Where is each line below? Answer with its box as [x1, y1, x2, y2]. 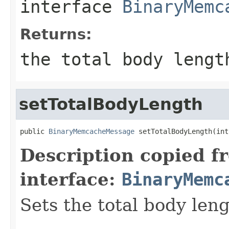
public [20, 127, 49, 135]
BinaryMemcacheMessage [49, 127, 134, 135]
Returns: [20, 25, 92, 43]
